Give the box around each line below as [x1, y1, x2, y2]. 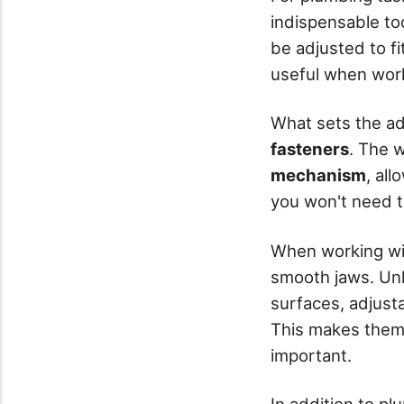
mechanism [271, 165, 366, 186]
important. [271, 344, 352, 365]
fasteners [271, 139, 349, 160]
